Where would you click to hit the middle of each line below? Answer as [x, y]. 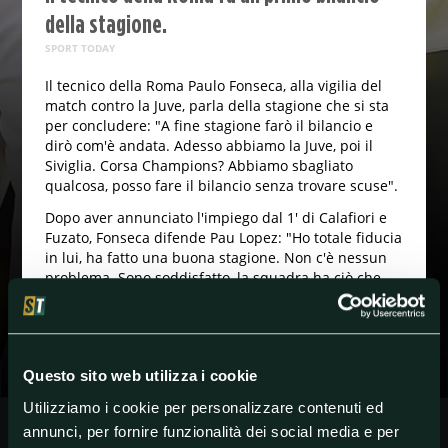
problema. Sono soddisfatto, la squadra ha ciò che [212, 278]
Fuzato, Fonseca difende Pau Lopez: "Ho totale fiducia [223, 238]
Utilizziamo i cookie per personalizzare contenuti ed [203, 407]
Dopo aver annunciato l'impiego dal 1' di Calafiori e [215, 218]
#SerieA [127, 373]
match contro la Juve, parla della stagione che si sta [216, 106]
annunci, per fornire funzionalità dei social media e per [211, 431]
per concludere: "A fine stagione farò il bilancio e [208, 126]
